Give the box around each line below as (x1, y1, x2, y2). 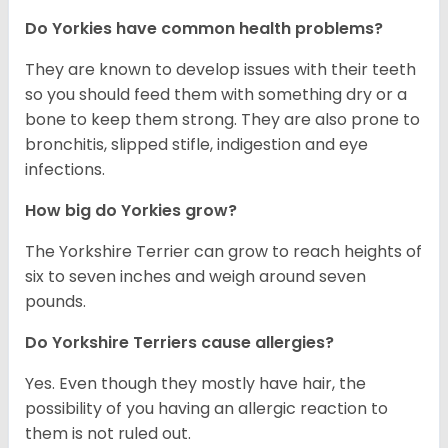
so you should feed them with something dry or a (25, 83, 407, 107)
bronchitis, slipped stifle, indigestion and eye (25, 133, 368, 157)
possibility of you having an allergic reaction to (25, 397, 388, 421)
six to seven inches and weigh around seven (25, 265, 366, 289)
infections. (25, 158, 105, 182)
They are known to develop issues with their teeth (25, 58, 416, 82)
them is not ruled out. (25, 422, 191, 446)
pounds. (25, 290, 86, 314)
